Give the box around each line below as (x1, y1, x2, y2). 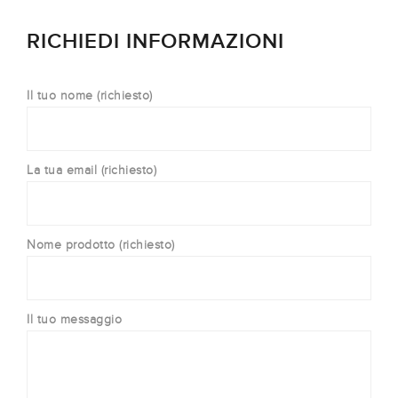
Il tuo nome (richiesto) (27, 87, 153, 103)
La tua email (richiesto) (27, 162, 156, 178)
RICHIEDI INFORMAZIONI (27, 28, 284, 54)
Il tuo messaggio (27, 311, 122, 327)
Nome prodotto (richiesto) (27, 236, 175, 252)
